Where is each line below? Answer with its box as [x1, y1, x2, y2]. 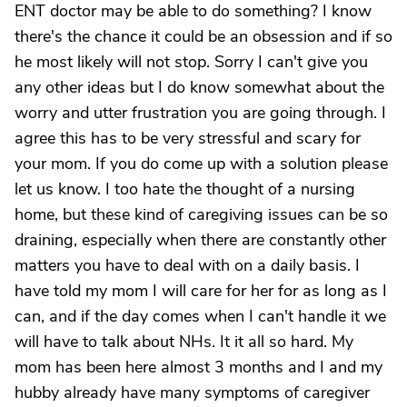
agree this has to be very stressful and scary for [15, 127, 361, 149]
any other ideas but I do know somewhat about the [15, 76, 384, 98]
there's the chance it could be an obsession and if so [15, 25, 392, 47]
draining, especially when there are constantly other [15, 229, 386, 251]
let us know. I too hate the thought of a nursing [15, 178, 355, 200]
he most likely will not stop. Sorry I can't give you [15, 51, 368, 73]
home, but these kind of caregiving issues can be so [15, 203, 388, 225]
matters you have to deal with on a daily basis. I [15, 254, 360, 276]
